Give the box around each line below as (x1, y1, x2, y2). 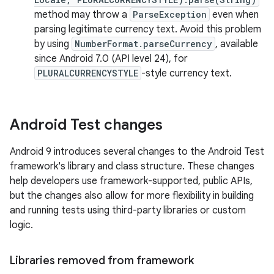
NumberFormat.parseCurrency (75, 38, 212, 50)
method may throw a (34, 9, 130, 21)
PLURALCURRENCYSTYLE (37, 67, 138, 79)
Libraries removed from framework (10, 254, 194, 267)
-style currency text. (141, 67, 232, 80)
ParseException (133, 9, 207, 20)
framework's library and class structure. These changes (10, 160, 254, 172)
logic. (10, 219, 33, 231)
